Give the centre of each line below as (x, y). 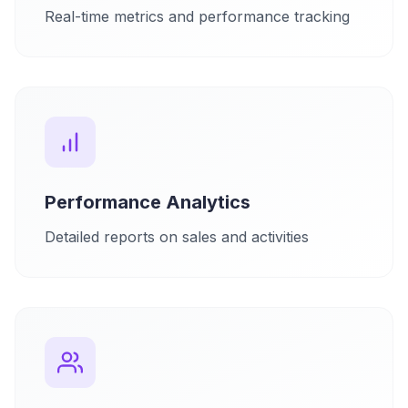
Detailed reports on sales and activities (177, 237)
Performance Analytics (148, 202)
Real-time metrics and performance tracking (197, 16)
